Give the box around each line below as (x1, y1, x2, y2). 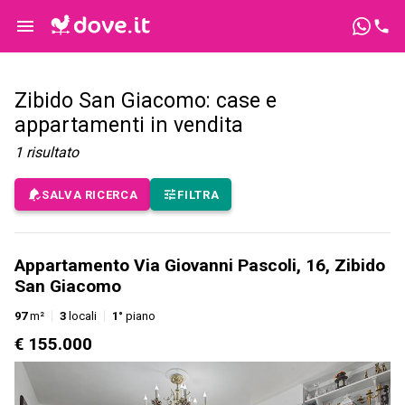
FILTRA (177, 187, 220, 202)
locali (66, 309, 97, 324)
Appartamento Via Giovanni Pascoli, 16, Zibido (14, 255, 385, 277)
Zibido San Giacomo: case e (14, 89, 277, 114)
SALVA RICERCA (42, 187, 138, 202)
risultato (26, 144, 79, 162)
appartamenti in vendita (14, 113, 243, 138)
